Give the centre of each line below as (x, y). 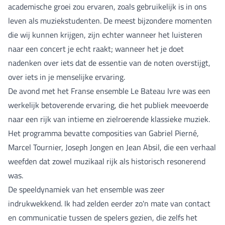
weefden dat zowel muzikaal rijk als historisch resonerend (107, 161)
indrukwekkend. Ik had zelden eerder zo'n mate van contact (109, 203)
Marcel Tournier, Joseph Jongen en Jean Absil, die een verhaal (112, 147)
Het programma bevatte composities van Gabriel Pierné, (103, 133)
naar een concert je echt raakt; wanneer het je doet (96, 48)
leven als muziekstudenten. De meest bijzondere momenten (110, 20)
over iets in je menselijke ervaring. (67, 77)
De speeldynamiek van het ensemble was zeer (86, 189)
